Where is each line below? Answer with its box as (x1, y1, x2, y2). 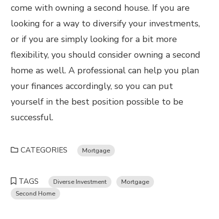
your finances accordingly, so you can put (11, 80, 174, 92)
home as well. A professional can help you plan (11, 65, 199, 76)
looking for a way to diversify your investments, (11, 18, 200, 29)
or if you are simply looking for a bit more (11, 33, 177, 45)
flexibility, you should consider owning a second (11, 49, 201, 61)
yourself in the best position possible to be (11, 96, 184, 108)
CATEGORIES (21, 145, 68, 155)
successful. (11, 111, 56, 123)
